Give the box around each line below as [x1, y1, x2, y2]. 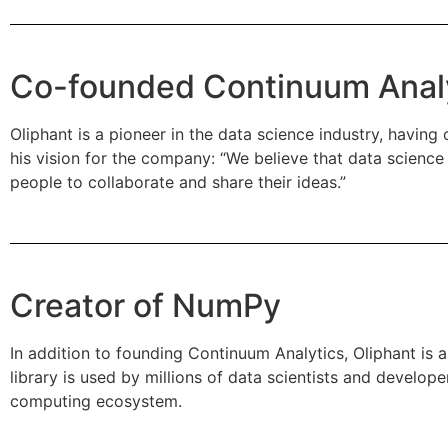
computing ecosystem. [10, 391, 182, 412]
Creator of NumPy [10, 286, 281, 326]
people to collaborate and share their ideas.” [10, 172, 346, 193]
